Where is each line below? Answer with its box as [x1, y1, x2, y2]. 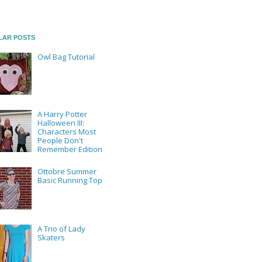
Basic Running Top [37, 174, 103, 185]
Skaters [37, 232, 65, 243]
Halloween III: [37, 117, 85, 128]
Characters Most [37, 126, 96, 137]
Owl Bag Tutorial [37, 51, 95, 62]
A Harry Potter [37, 108, 88, 119]
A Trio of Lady [37, 223, 86, 235]
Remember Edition [37, 143, 103, 154]
